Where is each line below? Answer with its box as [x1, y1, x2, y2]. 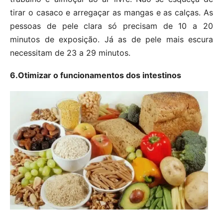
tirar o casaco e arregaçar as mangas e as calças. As [10, 7, 213, 17]
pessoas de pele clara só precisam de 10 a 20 [10, 20, 213, 31]
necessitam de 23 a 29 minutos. [10, 47, 130, 58]
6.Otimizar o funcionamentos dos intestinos [10, 70, 181, 80]
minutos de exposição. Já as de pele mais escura [10, 34, 213, 44]
